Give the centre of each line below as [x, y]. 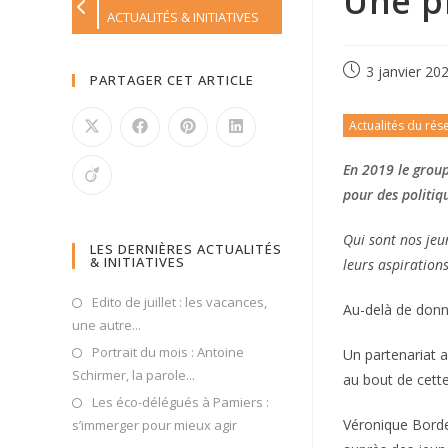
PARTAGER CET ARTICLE [172, 80]
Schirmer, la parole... [133, 375]
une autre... [106, 325]
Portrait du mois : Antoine [168, 352]
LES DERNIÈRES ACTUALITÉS [186, 249]
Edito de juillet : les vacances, [179, 302]
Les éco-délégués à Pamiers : [180, 402]
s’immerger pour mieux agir [154, 425]
